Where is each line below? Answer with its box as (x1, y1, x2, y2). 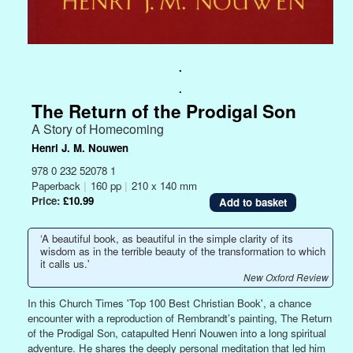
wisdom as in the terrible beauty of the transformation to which (40, 243, 325, 259)
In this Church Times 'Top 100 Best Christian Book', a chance (28, 295, 311, 311)
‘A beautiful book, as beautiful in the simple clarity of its (40, 231, 293, 247)
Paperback (32, 178, 84, 194)
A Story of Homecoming (32, 120, 164, 139)
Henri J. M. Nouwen (32, 140, 128, 156)
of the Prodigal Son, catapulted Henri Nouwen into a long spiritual (28, 325, 326, 341)
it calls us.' (40, 256, 90, 272)
